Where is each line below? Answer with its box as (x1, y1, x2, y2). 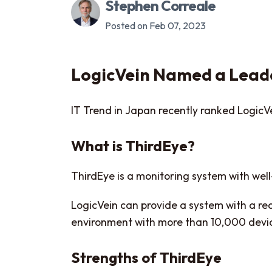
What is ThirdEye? (71, 136, 195, 155)
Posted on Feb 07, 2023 (105, 19, 206, 32)
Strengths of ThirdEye (71, 248, 222, 267)
